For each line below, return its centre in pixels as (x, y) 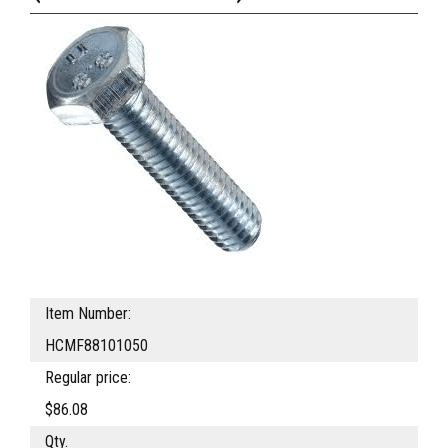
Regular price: (88, 378)
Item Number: (88, 314)
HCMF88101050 (96, 346)
